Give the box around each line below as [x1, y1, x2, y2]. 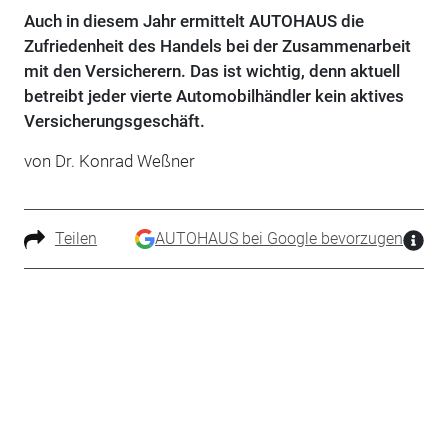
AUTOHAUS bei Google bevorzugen [155, 228, 404, 248]
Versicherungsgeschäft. [23, 110, 205, 131]
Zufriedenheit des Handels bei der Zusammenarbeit [23, 35, 411, 56]
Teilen [54, 228, 97, 248]
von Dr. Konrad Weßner [23, 150, 195, 171]
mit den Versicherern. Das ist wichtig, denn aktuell [23, 60, 400, 81]
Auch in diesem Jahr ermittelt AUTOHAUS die [23, 10, 364, 31]
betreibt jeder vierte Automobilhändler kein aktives [23, 85, 404, 106]
